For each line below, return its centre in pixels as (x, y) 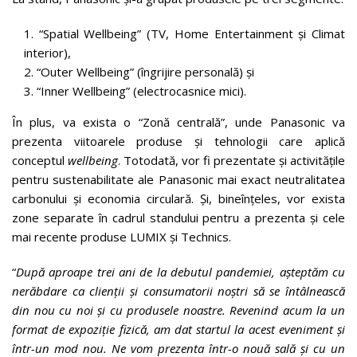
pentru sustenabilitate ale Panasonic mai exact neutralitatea (178, 179)
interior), (47, 53)
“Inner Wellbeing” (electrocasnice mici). (141, 91)
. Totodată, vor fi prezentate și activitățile (231, 160)
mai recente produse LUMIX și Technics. (122, 237)
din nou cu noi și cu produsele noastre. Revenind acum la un (178, 310)
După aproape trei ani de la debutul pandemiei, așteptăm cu (180, 272)
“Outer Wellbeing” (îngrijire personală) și (145, 72)
